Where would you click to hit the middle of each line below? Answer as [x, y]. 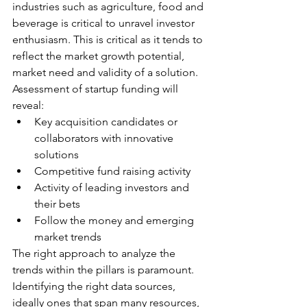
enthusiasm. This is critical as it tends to [109, 40]
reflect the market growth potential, [100, 56]
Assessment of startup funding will [97, 89]
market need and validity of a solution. [107, 73]
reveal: [28, 106]
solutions [57, 155]
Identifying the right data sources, [95, 286]
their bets [57, 204]
